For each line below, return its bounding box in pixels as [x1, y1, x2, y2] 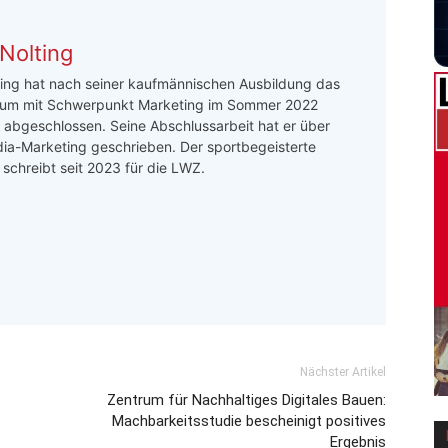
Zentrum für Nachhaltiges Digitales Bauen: [107, 391, 386, 410]
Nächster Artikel [300, 365, 386, 380]
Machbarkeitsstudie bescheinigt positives [112, 412, 386, 431]
